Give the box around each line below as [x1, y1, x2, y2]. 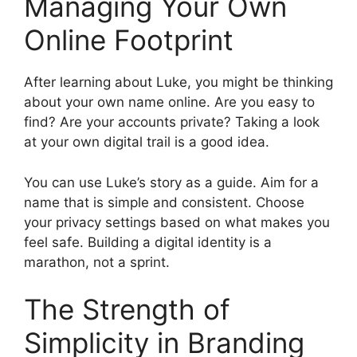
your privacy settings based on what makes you [24, 214, 330, 230]
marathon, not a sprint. [24, 253, 170, 270]
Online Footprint [24, 23, 233, 57]
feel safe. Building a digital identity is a [24, 233, 272, 250]
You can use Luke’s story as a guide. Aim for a [24, 174, 319, 190]
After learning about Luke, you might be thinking [24, 74, 333, 90]
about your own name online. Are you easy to [24, 94, 315, 110]
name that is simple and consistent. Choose [24, 194, 304, 210]
